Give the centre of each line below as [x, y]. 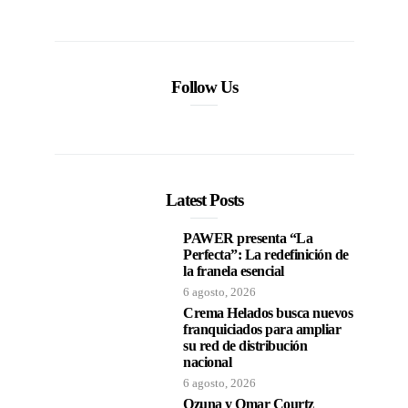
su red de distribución [245, 345]
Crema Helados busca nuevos [268, 312]
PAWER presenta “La [248, 238]
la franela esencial [234, 270]
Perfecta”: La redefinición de [266, 254]
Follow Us [204, 87]
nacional [208, 362]
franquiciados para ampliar [262, 329]
